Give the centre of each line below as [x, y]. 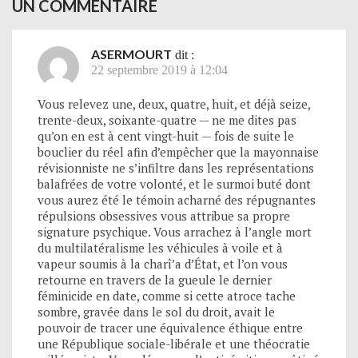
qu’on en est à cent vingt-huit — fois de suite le [166, 135]
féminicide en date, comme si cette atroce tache [167, 295]
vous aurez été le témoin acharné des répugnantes [177, 199]
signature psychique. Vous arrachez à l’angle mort [175, 231]
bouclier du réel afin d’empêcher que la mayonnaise [178, 151]
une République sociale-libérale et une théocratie [174, 343]
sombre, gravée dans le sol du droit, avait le [156, 311]
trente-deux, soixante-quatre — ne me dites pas [167, 119]
